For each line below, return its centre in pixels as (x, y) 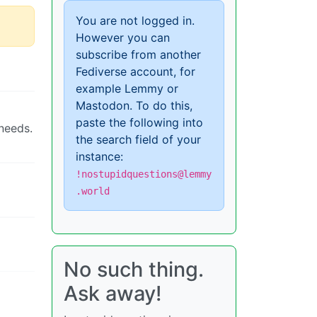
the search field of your (138, 140)
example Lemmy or (127, 89)
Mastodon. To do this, (134, 106)
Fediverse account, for (136, 72)
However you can (123, 38)
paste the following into (139, 123)
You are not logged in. (135, 21)
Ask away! (113, 294)
